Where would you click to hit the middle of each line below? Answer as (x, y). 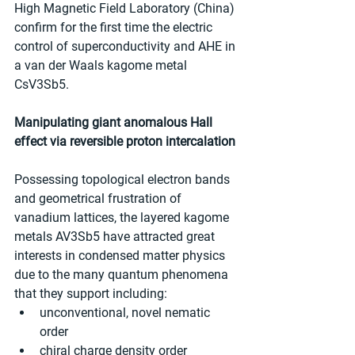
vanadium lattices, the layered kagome (123, 217)
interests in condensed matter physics (121, 255)
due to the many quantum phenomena (123, 274)
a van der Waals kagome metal (102, 65)
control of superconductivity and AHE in (126, 46)
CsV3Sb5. (42, 84)
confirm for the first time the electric (115, 27)
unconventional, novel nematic (126, 312)
